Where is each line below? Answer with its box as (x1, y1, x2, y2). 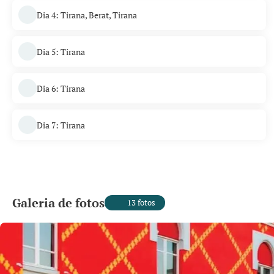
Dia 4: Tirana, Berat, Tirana (37, 9, 137, 21)
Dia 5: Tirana (37, 45, 85, 57)
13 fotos (127, 197, 156, 208)
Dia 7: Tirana (37, 119, 85, 131)
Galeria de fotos (12, 194, 105, 211)
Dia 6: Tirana (37, 82, 85, 94)
